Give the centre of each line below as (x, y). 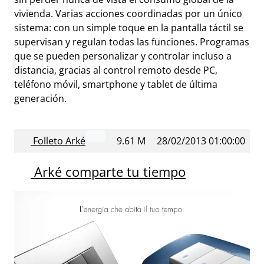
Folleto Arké (58, 141)
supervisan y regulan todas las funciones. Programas (132, 42)
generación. (40, 98)
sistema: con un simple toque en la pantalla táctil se (129, 28)
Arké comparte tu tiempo (108, 172)
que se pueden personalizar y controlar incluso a (123, 56)
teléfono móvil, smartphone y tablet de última (116, 84)
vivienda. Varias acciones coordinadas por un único (128, 14)
